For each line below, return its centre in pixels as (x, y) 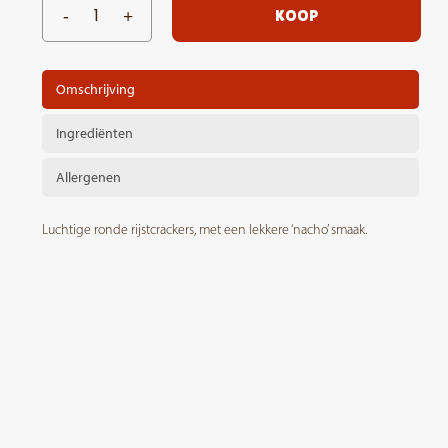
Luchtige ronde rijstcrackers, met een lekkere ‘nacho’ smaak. (204, 229)
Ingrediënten (94, 133)
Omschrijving (95, 89)
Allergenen (88, 177)
